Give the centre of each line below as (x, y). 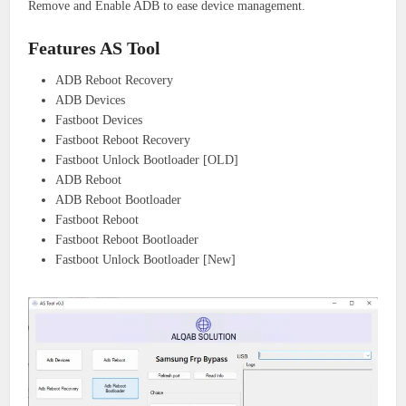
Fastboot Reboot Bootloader (127, 239)
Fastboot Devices (99, 120)
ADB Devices (91, 100)
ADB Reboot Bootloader (119, 199)
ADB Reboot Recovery (115, 80)
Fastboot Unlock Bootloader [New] (146, 259)
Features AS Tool (95, 48)
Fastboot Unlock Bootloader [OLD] (147, 159)
